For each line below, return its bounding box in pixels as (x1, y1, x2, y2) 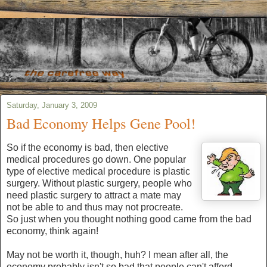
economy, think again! (7, 226, 98, 237)
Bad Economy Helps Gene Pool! (7, 113, 195, 133)
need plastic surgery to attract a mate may (7, 190, 181, 201)
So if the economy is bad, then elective (7, 142, 169, 153)
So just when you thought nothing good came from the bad (7, 214, 252, 225)
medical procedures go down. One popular (7, 154, 186, 165)
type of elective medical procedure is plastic (7, 166, 190, 177)
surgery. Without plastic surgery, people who (7, 178, 192, 189)
